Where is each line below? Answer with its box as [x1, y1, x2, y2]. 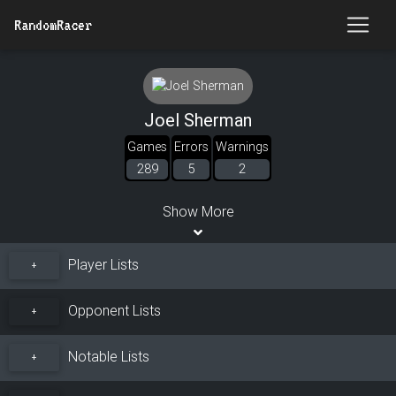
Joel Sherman [144, 109, 252, 131]
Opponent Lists [64, 301, 161, 320]
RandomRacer [14, 16, 92, 34]
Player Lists [64, 255, 139, 274]
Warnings [216, 139, 269, 155]
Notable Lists [64, 347, 149, 366]
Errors [174, 139, 209, 155]
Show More [162, 202, 234, 220]
